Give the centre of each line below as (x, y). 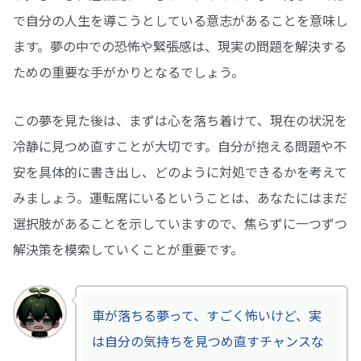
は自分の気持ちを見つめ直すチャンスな (207, 341)
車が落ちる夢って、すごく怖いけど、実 (206, 315)
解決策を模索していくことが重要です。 (128, 249)
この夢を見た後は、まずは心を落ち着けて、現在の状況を (180, 120)
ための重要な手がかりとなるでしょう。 (129, 71)
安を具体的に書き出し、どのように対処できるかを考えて (180, 172)
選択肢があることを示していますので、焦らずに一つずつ (180, 224)
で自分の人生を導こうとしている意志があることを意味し (180, 20)
